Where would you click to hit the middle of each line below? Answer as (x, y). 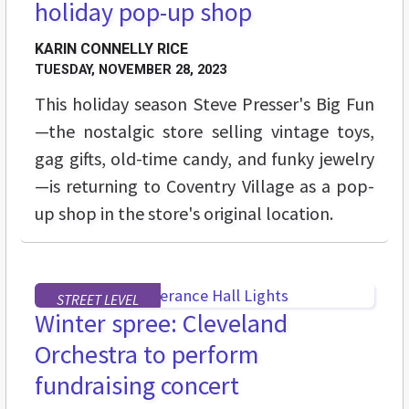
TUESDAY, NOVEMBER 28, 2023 (131, 70)
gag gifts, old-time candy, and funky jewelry (204, 159)
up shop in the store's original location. (184, 214)
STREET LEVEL (98, 300)
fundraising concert (137, 386)
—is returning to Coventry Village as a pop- (204, 186)
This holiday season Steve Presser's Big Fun (204, 104)
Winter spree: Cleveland (161, 324)
